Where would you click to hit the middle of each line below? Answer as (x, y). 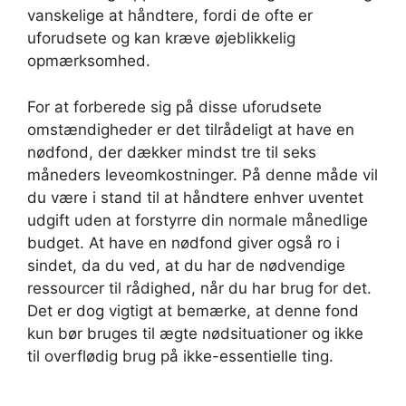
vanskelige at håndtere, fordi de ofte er (170, 15)
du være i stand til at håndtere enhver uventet (195, 197)
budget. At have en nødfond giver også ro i (184, 242)
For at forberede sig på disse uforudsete (174, 106)
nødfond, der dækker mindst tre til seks (172, 152)
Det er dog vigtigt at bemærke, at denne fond (193, 310)
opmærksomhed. (89, 61)
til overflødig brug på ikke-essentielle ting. (180, 356)
